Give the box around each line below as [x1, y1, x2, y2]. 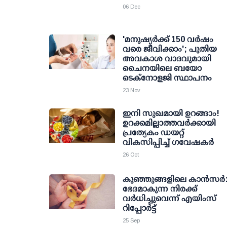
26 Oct [123, 152, 139, 158]
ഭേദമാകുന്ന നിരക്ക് [123, 184, 197, 193]
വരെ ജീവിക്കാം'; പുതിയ [123, 45, 217, 53]
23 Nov [123, 87, 140, 93]
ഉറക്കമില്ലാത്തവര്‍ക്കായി [123, 119, 216, 127]
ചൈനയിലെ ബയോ [123, 64, 202, 72]
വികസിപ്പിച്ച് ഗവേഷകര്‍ [123, 138, 214, 146]
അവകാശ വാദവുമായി [123, 54, 211, 63]
